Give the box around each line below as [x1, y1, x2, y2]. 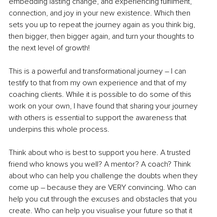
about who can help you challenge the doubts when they [9, 171, 200, 181]
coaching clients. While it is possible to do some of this [9, 90, 193, 100]
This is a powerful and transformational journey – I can [9, 66, 188, 77]
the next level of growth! [9, 43, 92, 53]
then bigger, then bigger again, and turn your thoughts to [9, 31, 196, 42]
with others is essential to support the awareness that [9, 113, 188, 123]
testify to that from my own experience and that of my [9, 78, 188, 88]
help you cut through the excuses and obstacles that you [9, 194, 199, 204]
